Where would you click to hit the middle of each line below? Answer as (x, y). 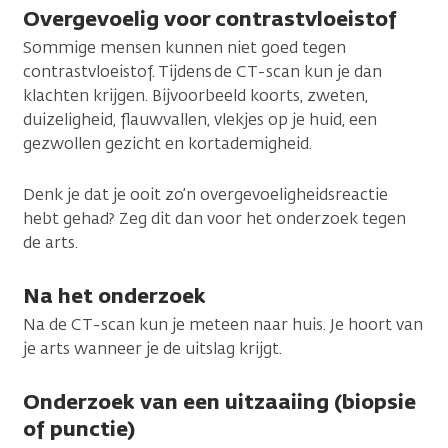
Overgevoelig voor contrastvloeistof (210, 19)
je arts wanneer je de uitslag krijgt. (152, 349)
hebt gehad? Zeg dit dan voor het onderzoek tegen (214, 219)
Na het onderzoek (114, 296)
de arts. (50, 243)
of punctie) (79, 429)
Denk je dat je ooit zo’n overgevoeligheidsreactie (205, 195)
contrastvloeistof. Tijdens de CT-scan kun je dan (202, 72)
